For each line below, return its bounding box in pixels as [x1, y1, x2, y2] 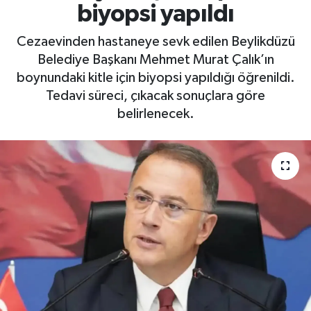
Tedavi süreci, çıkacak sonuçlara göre [46, 88, 265, 103]
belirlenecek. [117, 106, 194, 121]
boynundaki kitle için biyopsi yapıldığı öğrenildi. [16, 70, 295, 85]
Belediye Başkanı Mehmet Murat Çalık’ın [37, 52, 274, 67]
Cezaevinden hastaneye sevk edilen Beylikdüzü [16, 34, 295, 49]
